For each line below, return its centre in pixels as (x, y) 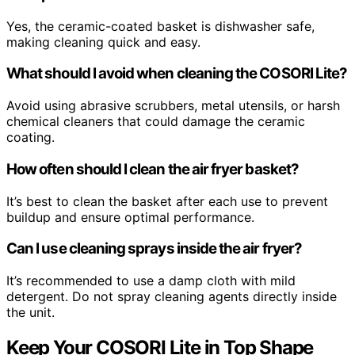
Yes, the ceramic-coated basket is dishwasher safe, (160, 26)
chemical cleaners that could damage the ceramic (156, 122)
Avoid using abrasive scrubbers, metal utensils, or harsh (173, 106)
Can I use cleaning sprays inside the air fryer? (155, 249)
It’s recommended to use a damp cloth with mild (151, 280)
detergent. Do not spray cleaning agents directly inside (172, 296)
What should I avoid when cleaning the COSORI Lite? (177, 74)
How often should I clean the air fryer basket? (153, 169)
